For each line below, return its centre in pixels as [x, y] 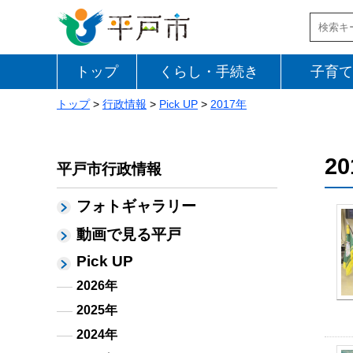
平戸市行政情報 [109, 169]
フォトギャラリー [136, 206]
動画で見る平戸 [129, 234]
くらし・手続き [208, 72]
